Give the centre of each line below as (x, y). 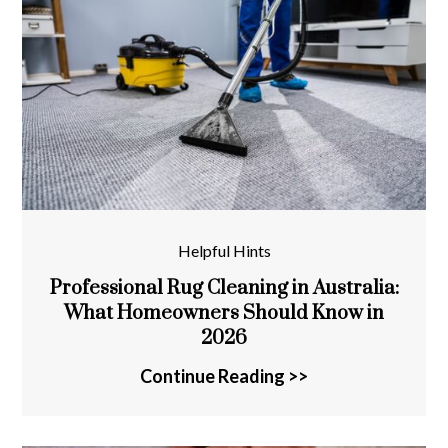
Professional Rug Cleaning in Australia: (224, 288)
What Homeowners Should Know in (224, 313)
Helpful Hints (224, 250)
